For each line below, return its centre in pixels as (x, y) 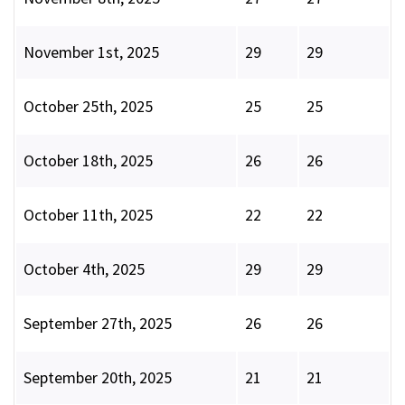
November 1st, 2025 (91, 52)
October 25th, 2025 (88, 107)
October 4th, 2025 (84, 269)
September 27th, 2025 (98, 324)
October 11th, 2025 (88, 215)
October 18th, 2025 (88, 161)
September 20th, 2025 (98, 378)
